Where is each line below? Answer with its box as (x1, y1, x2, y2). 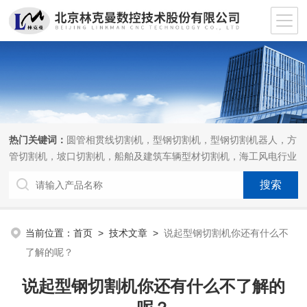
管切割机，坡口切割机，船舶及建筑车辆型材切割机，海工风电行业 (9, 151, 297, 162)
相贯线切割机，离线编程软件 (9, 167, 134, 178)
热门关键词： (9, 134, 67, 145)
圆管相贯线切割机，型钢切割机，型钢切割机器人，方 (66, 134, 297, 145)
